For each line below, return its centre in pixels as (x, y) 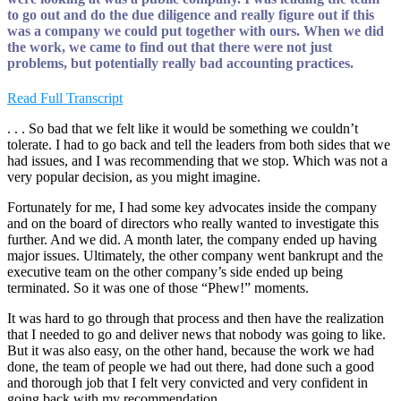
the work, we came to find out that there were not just (170, 47)
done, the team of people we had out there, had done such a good (191, 367)
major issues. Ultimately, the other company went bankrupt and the (195, 256)
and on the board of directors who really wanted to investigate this (193, 224)
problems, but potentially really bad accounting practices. (180, 63)
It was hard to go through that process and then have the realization (196, 319)
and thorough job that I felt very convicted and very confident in (188, 383)
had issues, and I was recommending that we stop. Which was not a (197, 161)
